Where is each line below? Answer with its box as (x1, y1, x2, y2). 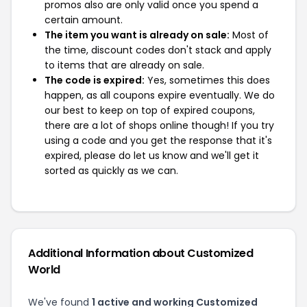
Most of (230, 28, 269, 42)
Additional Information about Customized (28, 245, 254, 261)
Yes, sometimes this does (145, 73, 270, 87)
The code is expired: (45, 73, 145, 87)
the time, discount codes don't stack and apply (45, 43, 271, 57)
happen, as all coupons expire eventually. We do (45, 88, 275, 102)
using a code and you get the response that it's (45, 134, 272, 147)
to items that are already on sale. (45, 58, 204, 72)
